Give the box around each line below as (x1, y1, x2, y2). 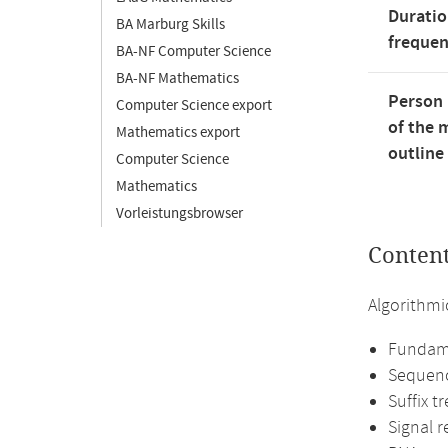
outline (388, 142, 444, 166)
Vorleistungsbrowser (116, 204, 243, 223)
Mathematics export (116, 123, 240, 142)
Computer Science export (116, 96, 272, 115)
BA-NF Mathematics (116, 69, 239, 88)
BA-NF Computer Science (116, 42, 271, 61)
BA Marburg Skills (116, 15, 225, 34)
